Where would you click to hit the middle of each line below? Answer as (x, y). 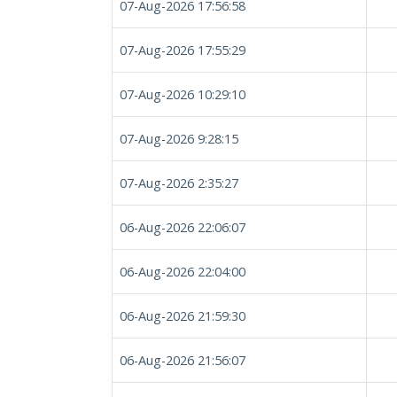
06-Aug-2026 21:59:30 (183, 316)
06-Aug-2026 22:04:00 (183, 272)
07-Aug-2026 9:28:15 (179, 139)
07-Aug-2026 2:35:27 (179, 183)
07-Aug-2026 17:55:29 (183, 50)
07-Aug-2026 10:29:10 (183, 94)
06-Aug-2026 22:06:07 (183, 227)
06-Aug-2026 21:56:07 (183, 360)
